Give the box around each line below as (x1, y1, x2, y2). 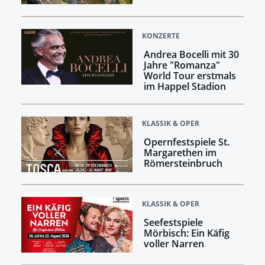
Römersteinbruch (143, 157, 222, 170)
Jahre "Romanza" (143, 59, 220, 72)
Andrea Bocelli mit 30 (143, 48, 239, 62)
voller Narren (143, 237, 204, 251)
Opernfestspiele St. (143, 135, 230, 149)
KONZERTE (142, 31, 180, 41)
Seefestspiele (143, 216, 203, 230)
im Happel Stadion (143, 80, 226, 93)
